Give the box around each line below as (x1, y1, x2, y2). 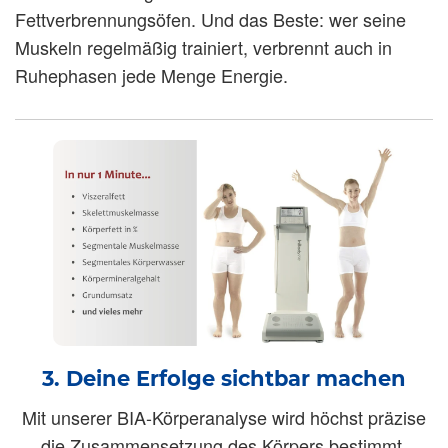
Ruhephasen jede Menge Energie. (15, 62, 288, 89)
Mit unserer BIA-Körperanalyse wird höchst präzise (22, 403, 426, 430)
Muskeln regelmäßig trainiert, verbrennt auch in (15, 34, 392, 61)
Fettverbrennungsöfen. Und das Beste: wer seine (15, 6, 406, 33)
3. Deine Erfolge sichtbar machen (42, 365, 406, 391)
